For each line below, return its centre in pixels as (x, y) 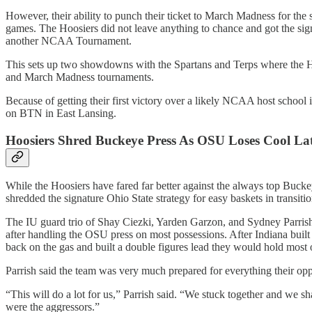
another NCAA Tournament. (69, 40)
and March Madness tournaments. (80, 77)
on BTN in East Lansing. (61, 113)
